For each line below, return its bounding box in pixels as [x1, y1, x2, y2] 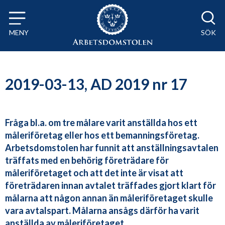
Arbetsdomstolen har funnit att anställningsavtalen [5, 142, 218, 154]
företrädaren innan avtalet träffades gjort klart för [5, 180, 216, 191]
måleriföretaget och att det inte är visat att [5, 167, 183, 179]
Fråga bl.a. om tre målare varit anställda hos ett [5, 117, 197, 129]
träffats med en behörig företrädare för [5, 155, 169, 166]
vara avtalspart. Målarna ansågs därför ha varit [5, 205, 199, 216]
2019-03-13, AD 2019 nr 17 [5, 75, 187, 93]
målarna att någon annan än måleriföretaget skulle [5, 192, 213, 204]
